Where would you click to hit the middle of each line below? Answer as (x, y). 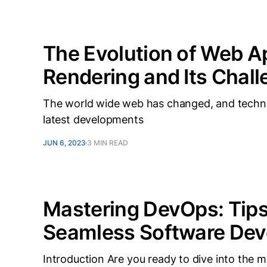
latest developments (93, 119)
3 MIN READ (108, 143)
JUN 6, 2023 (64, 143)
